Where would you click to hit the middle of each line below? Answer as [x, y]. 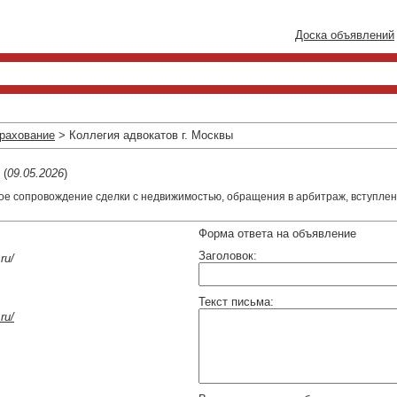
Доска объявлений [345, 35]
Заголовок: [228, 256]
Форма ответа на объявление [277, 234]
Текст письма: [236, 302]
